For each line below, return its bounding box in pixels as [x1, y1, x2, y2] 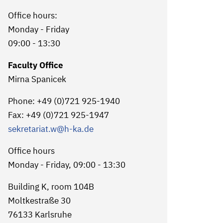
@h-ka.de [56, 123, 94, 134]
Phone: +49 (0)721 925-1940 [7, 96, 120, 107]
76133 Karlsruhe [7, 209, 72, 220]
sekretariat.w [7, 123, 57, 134]
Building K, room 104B [7, 181, 94, 192]
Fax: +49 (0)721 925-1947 [7, 110, 109, 120]
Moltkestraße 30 [7, 195, 71, 206]
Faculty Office [7, 60, 63, 71]
